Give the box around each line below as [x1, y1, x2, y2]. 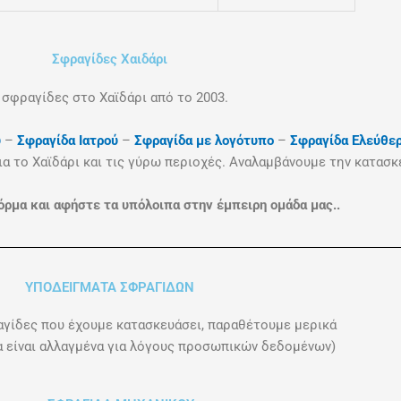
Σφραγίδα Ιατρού [17, 132, 122, 149]
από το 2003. [150, 89, 232, 106]
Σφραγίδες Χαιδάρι [51, 50, 167, 67]
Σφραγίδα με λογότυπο [134, 132, 277, 149]
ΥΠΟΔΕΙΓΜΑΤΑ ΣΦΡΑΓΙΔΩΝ [24, 278, 194, 295]
